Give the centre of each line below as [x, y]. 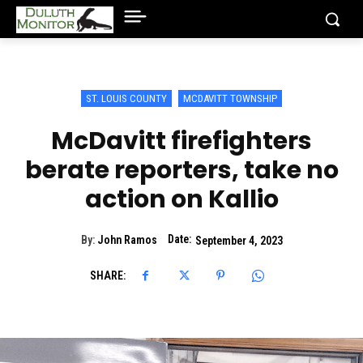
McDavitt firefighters [181, 141]
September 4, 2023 [239, 240]
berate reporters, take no [181, 170]
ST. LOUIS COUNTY [126, 98]
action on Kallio [181, 199]
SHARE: [107, 275]
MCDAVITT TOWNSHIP [230, 98]
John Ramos [127, 240]
